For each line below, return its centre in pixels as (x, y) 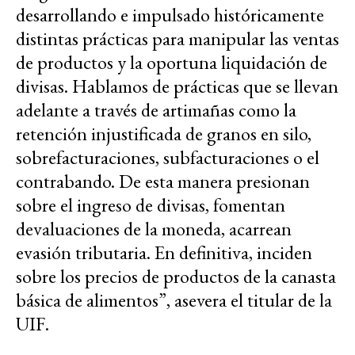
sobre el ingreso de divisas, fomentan (151, 205)
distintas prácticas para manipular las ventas (177, 39)
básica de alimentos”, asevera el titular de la (174, 300)
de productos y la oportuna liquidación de (172, 63)
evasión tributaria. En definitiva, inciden (164, 253)
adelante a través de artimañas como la (156, 110)
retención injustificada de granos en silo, (164, 134)
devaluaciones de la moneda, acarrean (154, 229)
